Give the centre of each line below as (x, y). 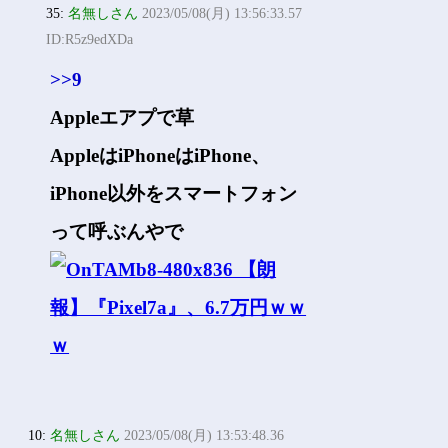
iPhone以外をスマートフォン (174, 193)
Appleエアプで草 (122, 117)
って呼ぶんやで (117, 231)
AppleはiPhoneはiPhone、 (160, 155)
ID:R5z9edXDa (90, 39)
